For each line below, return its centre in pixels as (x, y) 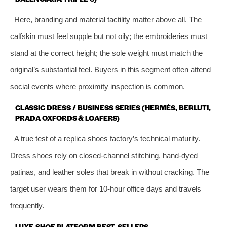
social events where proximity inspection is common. (98, 86)
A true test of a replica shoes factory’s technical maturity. (107, 138)
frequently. (27, 205)
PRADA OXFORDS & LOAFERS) (67, 117)
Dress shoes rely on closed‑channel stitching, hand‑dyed (104, 155)
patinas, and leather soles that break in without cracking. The (110, 172)
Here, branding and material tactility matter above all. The (108, 19)
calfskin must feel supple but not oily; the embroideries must (109, 36)
